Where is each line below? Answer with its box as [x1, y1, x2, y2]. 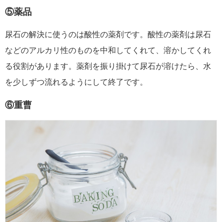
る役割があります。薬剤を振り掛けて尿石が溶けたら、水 [5, 61, 211, 70]
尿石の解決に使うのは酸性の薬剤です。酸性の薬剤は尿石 [5, 30, 211, 39]
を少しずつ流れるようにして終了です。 [5, 77, 148, 86]
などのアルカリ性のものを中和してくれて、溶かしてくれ [5, 46, 211, 55]
